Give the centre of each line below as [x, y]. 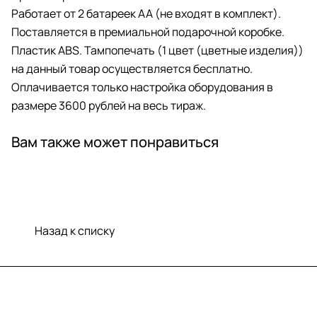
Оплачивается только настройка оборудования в [142, 87]
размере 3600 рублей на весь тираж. [109, 105]
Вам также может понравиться [115, 142]
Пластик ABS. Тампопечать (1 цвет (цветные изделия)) [157, 50]
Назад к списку [75, 230]
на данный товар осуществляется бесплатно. [132, 68]
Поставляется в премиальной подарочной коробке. [148, 31]
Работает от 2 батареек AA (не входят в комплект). [146, 13]
